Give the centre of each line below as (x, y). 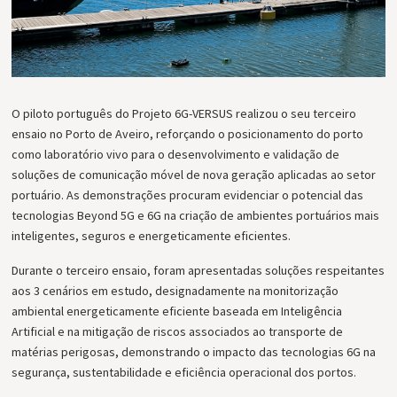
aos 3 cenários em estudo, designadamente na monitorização (175, 291)
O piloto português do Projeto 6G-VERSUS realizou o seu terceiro (184, 114)
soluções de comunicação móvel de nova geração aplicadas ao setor (194, 175)
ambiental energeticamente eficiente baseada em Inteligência (177, 311)
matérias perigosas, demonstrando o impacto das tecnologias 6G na (194, 352)
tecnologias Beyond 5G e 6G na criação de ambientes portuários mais (196, 216)
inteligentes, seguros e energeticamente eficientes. (152, 236)
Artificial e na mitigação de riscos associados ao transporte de (178, 332)
